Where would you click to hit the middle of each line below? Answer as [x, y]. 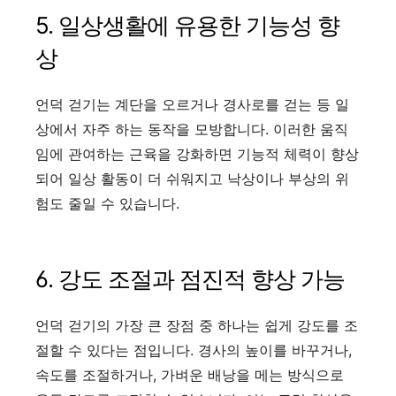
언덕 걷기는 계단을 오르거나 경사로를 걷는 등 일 [192, 104]
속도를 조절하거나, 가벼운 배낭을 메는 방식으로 [190, 375]
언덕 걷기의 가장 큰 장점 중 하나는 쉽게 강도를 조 [197, 326]
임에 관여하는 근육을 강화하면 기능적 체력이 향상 [197, 153]
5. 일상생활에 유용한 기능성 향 [187, 25]
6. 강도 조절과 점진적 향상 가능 [190, 279]
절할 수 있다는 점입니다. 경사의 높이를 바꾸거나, [194, 350]
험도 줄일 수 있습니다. [107, 203]
